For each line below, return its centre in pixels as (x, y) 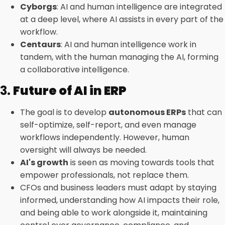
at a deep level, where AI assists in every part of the (122, 19)
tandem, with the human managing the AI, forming (119, 57)
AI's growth (44, 162)
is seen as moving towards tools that (141, 162)
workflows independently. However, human (105, 137)
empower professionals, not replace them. (104, 175)
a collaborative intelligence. (75, 70)
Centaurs (40, 44)
